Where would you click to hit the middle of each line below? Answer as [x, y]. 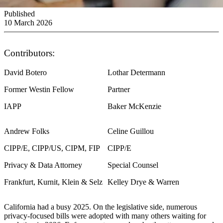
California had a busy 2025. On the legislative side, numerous [101, 207]
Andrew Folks [27, 131]
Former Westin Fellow [39, 89]
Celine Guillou [131, 131]
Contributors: [29, 53]
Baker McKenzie [134, 106]
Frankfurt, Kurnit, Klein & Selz [53, 182]
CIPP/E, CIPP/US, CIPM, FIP [52, 148]
